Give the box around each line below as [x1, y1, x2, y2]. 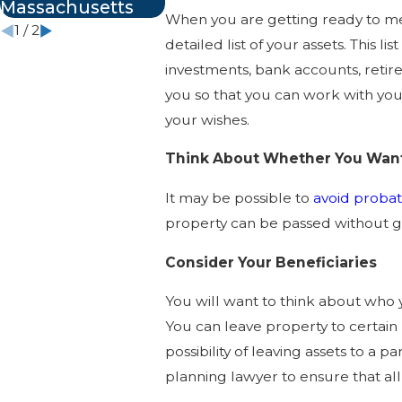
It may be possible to [164, 189, 313, 207]
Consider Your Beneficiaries [164, 253, 377, 271]
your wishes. [164, 110, 249, 128]
